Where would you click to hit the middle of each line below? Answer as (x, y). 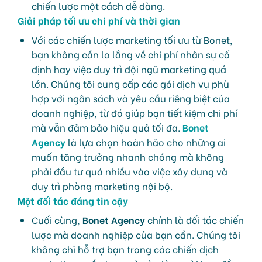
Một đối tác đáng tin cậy (73, 201)
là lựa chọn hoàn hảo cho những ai (146, 142)
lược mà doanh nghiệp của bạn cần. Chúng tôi (136, 235)
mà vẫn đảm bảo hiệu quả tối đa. (107, 127)
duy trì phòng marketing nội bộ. (102, 186)
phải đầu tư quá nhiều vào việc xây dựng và (130, 171)
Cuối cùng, (57, 220)
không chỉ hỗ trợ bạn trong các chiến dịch (125, 249)
